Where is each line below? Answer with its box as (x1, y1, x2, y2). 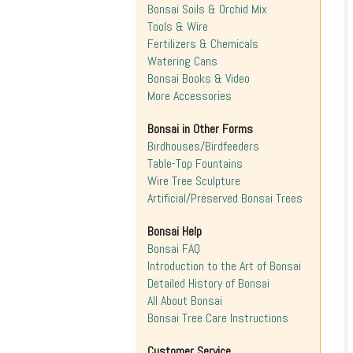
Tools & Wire (147, 18, 208, 35)
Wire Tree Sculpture (147, 173, 240, 189)
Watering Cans (147, 53, 217, 69)
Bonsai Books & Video (147, 70, 250, 87)
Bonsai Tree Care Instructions (147, 310, 288, 326)
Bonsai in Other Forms (147, 121, 253, 137)
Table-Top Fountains (147, 155, 243, 172)
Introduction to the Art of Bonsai (147, 258, 301, 274)
